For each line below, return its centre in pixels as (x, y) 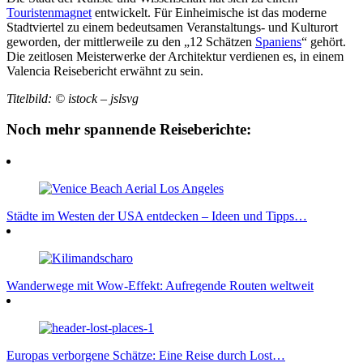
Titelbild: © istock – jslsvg (73, 98)
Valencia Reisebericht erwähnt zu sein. (105, 70)
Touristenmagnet (49, 12)
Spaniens (278, 41)
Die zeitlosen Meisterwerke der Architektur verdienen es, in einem (175, 56)
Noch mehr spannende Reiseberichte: (129, 130)
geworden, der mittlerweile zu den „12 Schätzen (131, 41)
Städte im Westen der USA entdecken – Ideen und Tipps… (157, 216)
